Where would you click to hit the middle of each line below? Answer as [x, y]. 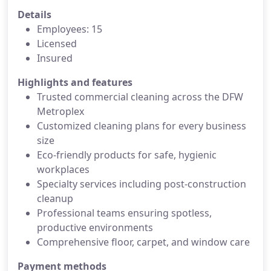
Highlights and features [75, 82]
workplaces [63, 169]
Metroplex [60, 111]
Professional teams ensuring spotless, [124, 213]
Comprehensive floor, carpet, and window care [143, 242]
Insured [55, 58]
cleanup [55, 198]
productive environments [95, 227]
